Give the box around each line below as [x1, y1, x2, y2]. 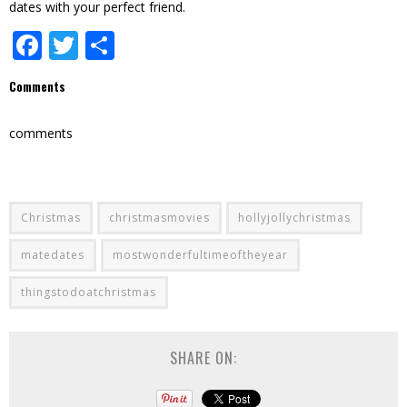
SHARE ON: [170, 346, 237, 369]
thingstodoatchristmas [21, 283, 156, 300]
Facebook [42, 25, 170, 65]
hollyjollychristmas [238, 209, 351, 225]
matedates [21, 246, 84, 263]
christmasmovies [109, 209, 210, 225]
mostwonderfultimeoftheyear [113, 246, 288, 263]
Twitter [78, 25, 175, 65]
